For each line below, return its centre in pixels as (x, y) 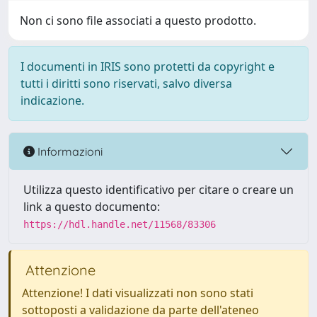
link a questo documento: (92, 207)
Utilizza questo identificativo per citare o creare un (158, 190)
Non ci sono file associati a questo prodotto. (138, 21)
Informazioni (69, 151)
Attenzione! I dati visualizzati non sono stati (138, 293)
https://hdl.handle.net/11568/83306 (120, 224)
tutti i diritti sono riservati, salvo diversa (126, 83)
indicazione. (52, 100)
